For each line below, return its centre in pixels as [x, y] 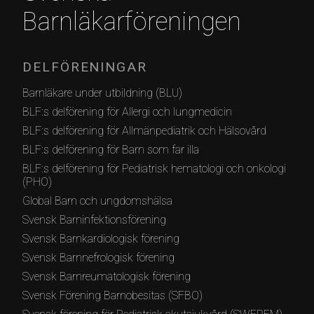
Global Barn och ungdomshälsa [97, 200]
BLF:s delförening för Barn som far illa [111, 149]
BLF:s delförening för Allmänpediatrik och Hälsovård [144, 130]
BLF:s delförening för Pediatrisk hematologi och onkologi [154, 168]
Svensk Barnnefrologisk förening [98, 257]
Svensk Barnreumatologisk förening [107, 276]
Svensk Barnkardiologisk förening [101, 238]
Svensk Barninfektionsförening [94, 219]
